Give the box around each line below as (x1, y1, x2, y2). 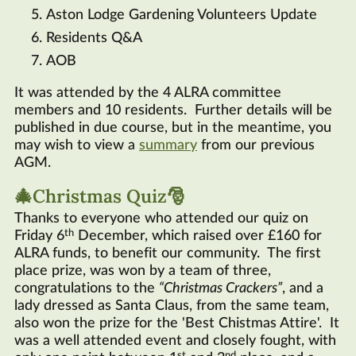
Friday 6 (14, 229, 64, 244)
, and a (282, 281, 323, 296)
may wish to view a (14, 138, 139, 153)
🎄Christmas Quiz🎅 (14, 184, 185, 208)
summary (139, 138, 197, 153)
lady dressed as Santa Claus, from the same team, (14, 299, 329, 314)
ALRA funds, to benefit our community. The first (14, 246, 321, 261)
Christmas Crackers (164, 281, 277, 296)
